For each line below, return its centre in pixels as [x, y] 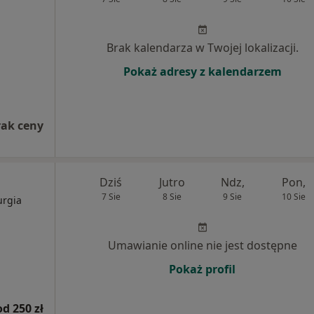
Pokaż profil [202, 269]
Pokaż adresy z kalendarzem [202, 72]
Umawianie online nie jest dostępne [202, 246]
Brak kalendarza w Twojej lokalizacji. [202, 48]
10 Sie [293, 197]
